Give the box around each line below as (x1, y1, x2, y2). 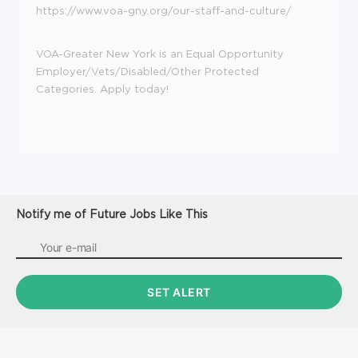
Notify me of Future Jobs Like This (16, 207, 208, 220)
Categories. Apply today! (36, 82, 169, 94)
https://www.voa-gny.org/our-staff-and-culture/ (36, 4, 292, 16)
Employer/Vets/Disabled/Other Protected (36, 65, 259, 77)
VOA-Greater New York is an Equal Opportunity (36, 47, 284, 59)
